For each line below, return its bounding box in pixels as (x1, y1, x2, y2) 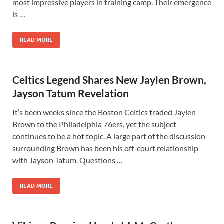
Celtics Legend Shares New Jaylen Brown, (12, 73, 206, 86)
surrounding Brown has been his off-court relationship (12, 143, 198, 153)
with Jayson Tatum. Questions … (12, 155, 123, 165)
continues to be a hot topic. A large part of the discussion (12, 131, 205, 141)
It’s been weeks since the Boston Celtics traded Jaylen (12, 107, 196, 117)
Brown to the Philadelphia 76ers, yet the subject (12, 119, 176, 129)
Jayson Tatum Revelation (12, 87, 129, 99)
